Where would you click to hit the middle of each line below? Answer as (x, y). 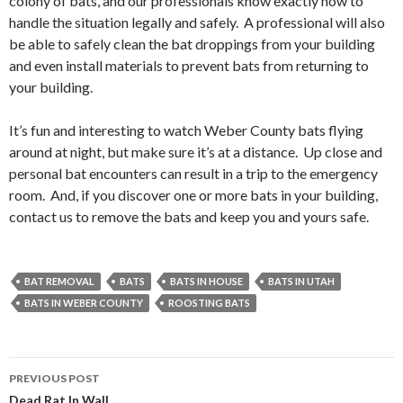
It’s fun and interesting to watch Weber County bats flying (186, 130)
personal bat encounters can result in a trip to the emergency (193, 173)
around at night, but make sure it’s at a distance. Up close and (196, 152)
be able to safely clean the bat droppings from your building (192, 44)
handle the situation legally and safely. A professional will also (197, 22)
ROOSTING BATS (209, 303)
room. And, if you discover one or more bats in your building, (193, 195)
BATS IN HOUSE (206, 281)
